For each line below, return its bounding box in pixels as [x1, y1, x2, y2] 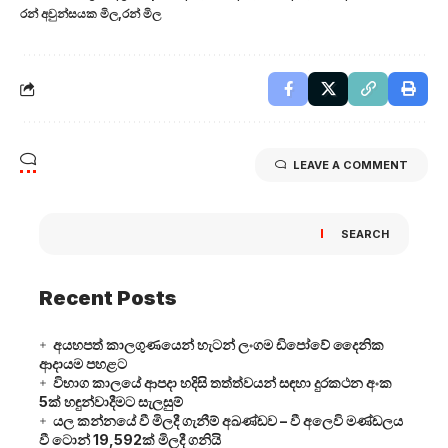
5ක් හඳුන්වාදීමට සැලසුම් [39, 392, 183, 410]
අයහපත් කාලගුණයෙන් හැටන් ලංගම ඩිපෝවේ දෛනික [53, 335, 384, 353]
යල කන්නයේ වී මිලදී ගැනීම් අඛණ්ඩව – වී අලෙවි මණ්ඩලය [53, 411, 403, 429]
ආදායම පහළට [39, 354, 127, 372]
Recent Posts [39, 285, 177, 310]
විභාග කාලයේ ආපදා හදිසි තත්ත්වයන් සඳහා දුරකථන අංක [53, 373, 392, 391]
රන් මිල [122, 5, 161, 21]
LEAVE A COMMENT [293, 157, 408, 172]
